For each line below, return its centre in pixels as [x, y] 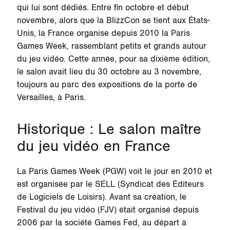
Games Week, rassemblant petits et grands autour [111, 46]
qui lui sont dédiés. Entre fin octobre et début [103, 7]
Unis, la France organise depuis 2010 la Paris [103, 33]
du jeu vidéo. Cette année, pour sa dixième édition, [113, 59]
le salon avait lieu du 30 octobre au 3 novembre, [109, 72]
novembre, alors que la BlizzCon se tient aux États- [113, 20]
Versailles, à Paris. [51, 97]
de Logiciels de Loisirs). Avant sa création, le [101, 197]
